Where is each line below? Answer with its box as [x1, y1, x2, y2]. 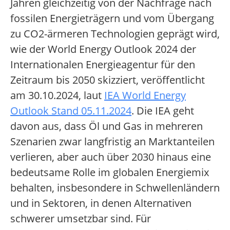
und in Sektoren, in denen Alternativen [10, 196, 191, 210]
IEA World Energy [104, 88, 186, 103]
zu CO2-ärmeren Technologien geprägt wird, [10, 27, 220, 41]
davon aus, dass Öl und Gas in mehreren [10, 119, 203, 133]
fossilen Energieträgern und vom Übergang [10, 11, 214, 26]
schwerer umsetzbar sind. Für [10, 212, 151, 226]
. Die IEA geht [131, 104, 194, 118]
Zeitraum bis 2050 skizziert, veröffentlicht [10, 73, 205, 87]
